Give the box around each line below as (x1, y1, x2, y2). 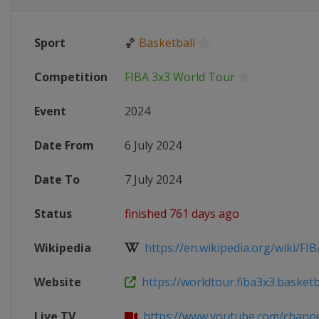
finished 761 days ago (125, 206, 239, 221)
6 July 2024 (125, 137, 182, 153)
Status (34, 206, 72, 221)
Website (34, 274, 81, 290)
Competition (34, 69, 108, 85)
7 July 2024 (125, 172, 182, 187)
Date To (34, 172, 80, 187)
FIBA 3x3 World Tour (125, 69, 235, 85)
